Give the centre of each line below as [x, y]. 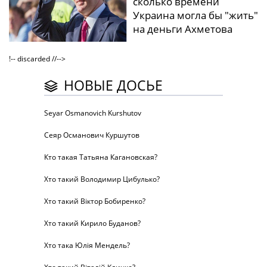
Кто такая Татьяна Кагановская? [101, 157]
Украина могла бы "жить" [195, 15]
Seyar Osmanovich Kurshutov [93, 113]
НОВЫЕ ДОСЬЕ [113, 86]
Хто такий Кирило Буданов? [92, 223]
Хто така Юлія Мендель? [87, 246]
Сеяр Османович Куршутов [92, 135]
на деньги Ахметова [182, 29]
